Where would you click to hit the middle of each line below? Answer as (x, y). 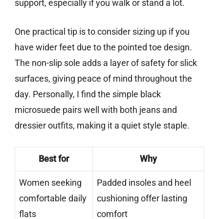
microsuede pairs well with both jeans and (96, 110)
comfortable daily (53, 198)
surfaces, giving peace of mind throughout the (103, 79)
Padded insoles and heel (144, 183)
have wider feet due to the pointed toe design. (103, 47)
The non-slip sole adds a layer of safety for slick (106, 63)
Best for (54, 159)
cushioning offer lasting (142, 198)
